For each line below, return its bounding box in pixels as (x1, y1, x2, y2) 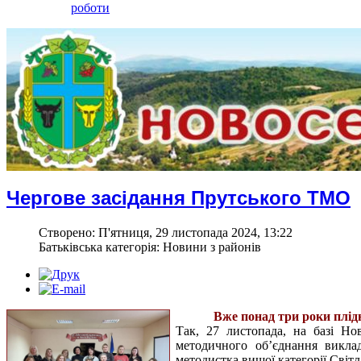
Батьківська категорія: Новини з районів (39, 239, 261, 254)
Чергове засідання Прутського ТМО (6, 186, 351, 209)
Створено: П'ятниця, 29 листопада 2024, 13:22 (39, 225, 293, 239)
